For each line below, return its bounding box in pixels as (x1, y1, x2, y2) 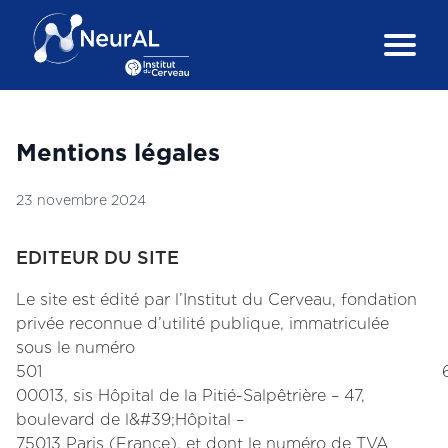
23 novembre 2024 (16, 192, 146, 208)
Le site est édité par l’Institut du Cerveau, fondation (16, 290, 417, 309)
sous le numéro (16, 338, 135, 357)
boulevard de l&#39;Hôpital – (16, 410, 244, 429)
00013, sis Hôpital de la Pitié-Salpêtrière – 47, (16, 386, 365, 405)
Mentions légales (16, 138, 220, 167)
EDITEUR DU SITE (16, 247, 179, 268)
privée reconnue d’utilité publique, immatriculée (16, 314, 389, 333)
